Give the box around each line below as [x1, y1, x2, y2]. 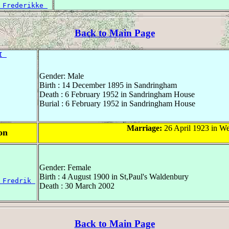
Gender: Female [39, 163, 91, 172]
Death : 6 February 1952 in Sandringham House [39, 90, 195, 99]
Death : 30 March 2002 [39, 181, 114, 191]
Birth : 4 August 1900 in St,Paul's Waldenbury [39, 172, 189, 181]
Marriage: [127, 124, 162, 133]
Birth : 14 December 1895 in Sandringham [39, 81, 177, 90]
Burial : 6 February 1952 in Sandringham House [39, 99, 195, 108]
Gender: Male [39, 72, 84, 81]
